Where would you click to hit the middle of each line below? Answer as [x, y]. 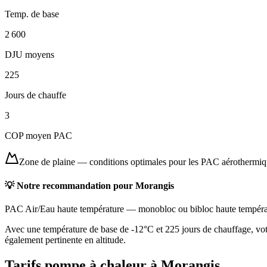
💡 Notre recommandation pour [70, 185]
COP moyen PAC [38, 136]
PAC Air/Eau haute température [64, 209]
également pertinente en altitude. [65, 240]
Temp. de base [32, 14]
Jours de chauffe [35, 95]
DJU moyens [30, 55]
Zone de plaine [47, 162]
